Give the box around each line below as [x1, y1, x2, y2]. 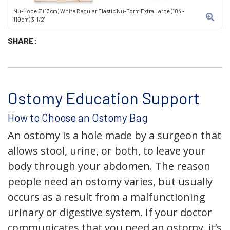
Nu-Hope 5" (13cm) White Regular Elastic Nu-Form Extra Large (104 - [13, 8, 184, 14]
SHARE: [8, 35, 37, 45]
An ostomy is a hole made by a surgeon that [8, 128, 221, 142]
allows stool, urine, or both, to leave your [8, 144, 206, 158]
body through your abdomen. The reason [8, 159, 210, 173]
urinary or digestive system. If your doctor [8, 205, 212, 219]
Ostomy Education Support [8, 88, 200, 107]
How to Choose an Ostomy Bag [8, 111, 148, 124]
